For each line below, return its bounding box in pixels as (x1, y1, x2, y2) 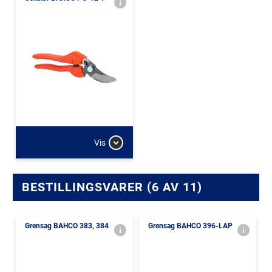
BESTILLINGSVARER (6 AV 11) (22, 180, 202, 194)
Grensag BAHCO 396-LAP (148, 222, 233, 230)
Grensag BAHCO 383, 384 (25, 222, 109, 230)
